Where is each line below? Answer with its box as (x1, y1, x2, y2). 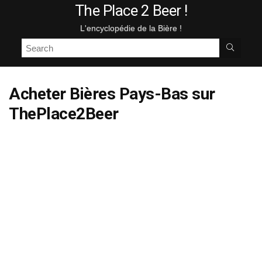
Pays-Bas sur (115, 84, 215, 104)
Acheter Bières (9, 84, 115, 104)
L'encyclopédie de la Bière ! (80, 23, 182, 33)
